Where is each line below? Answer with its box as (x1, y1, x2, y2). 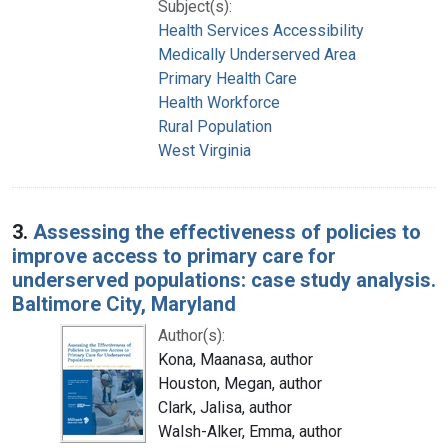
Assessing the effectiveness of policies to (33, 219, 421, 244)
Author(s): (158, 325, 225, 345)
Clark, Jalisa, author (158, 397, 292, 417)
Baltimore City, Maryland (12, 291, 236, 316)
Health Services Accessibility (158, 20, 364, 40)
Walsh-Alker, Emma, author (158, 421, 342, 441)
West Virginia (158, 140, 251, 160)
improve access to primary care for (12, 243, 336, 268)
